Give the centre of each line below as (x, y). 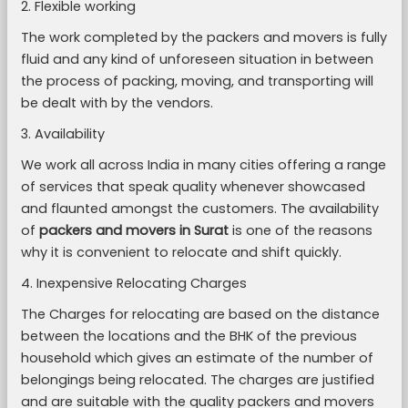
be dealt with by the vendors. (117, 103)
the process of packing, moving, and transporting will (197, 81)
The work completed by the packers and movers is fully (204, 37)
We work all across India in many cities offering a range (203, 165)
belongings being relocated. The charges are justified (197, 380)
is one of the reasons (300, 230)
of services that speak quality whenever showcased (193, 187)
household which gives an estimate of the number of (197, 358)
